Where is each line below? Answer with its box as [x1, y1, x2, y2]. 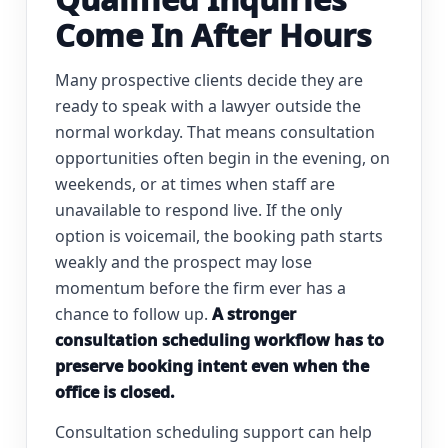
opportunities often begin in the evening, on [55, 147, 390, 170]
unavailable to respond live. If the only [55, 199, 342, 222]
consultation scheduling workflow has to [55, 329, 384, 352]
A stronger [212, 303, 296, 326]
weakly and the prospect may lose [55, 251, 312, 274]
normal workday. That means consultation [55, 121, 375, 144]
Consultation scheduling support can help [55, 421, 372, 444]
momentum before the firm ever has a [55, 277, 346, 300]
